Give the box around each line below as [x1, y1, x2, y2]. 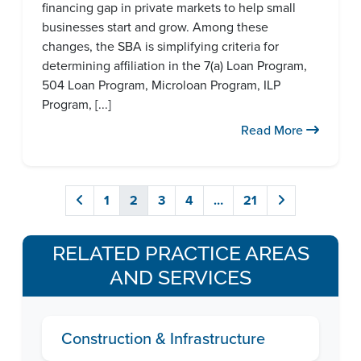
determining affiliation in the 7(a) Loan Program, [42, 56, 307, 75]
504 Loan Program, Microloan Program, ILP [42, 76, 280, 94]
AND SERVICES [110, 266, 251, 289]
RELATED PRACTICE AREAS [52, 242, 309, 265]
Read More [241, 121, 306, 139]
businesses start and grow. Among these [42, 18, 268, 36]
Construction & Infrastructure [61, 326, 265, 351]
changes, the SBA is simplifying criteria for [42, 37, 279, 56]
